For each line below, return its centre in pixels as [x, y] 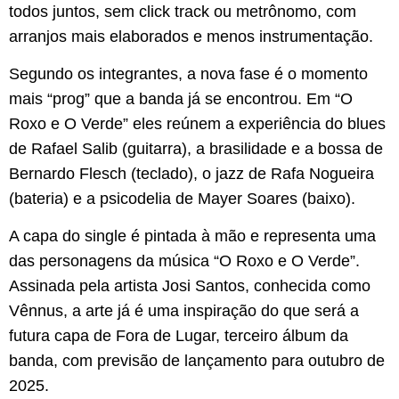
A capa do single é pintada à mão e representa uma [192, 236]
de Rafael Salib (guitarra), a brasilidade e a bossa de [196, 149]
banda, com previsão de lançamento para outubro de [197, 361]
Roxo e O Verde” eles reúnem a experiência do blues [197, 124]
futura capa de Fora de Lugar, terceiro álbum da [179, 336]
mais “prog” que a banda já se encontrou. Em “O [181, 99]
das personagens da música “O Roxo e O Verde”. [184, 261]
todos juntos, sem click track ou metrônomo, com [183, 11]
